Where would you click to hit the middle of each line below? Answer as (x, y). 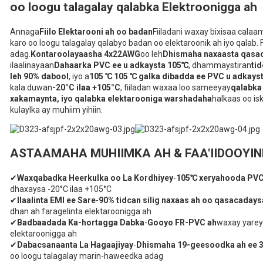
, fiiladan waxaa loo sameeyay (176, 87)
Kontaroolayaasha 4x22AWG (85, 54)
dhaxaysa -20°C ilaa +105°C (61, 189)
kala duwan (31, 87)
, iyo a (79, 76)
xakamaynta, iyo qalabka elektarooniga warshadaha (111, 98)
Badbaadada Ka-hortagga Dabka (81, 222)
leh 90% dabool (39, 76)
